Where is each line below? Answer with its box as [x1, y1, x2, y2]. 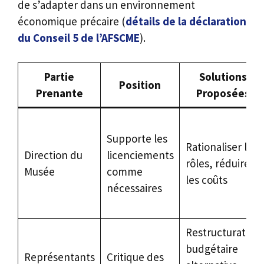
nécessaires [106, 181, 162, 196]
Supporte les [106, 131, 167, 146]
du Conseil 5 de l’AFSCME [18, 30, 140, 45]
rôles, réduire [185, 156, 250, 171]
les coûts [185, 173, 227, 187]
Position [119, 78, 161, 93]
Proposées [196, 86, 250, 101]
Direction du [24, 148, 82, 163]
